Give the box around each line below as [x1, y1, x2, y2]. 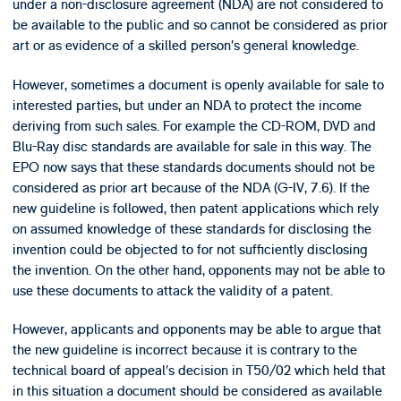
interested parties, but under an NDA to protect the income [12, 96, 362, 115]
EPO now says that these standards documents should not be [12, 158, 375, 176]
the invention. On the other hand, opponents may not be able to [12, 260, 385, 279]
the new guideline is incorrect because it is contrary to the [12, 341, 357, 360]
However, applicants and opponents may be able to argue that [12, 320, 381, 339]
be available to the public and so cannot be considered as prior [12, 16, 388, 35]
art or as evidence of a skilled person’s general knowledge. [12, 37, 359, 55]
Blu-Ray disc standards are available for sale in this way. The [12, 137, 371, 156]
